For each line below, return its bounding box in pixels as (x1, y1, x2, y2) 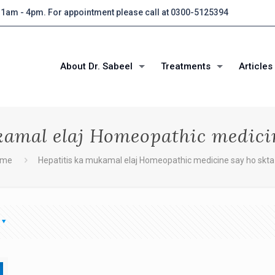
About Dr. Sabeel (60, 61, 133, 72)
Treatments (160, 61, 211, 72)
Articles (238, 61, 273, 72)
